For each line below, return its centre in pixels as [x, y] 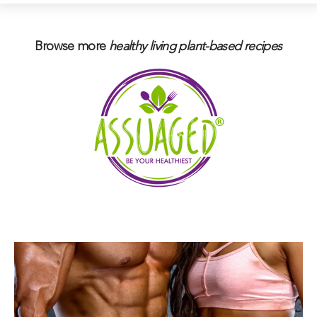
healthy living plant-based [175, 46]
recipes [263, 46]
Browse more [70, 46]
